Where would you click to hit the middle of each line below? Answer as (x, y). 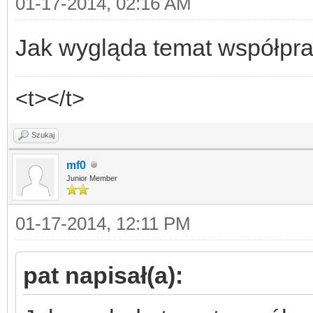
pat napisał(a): (103, 275)
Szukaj (43, 134)
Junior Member (92, 178)
